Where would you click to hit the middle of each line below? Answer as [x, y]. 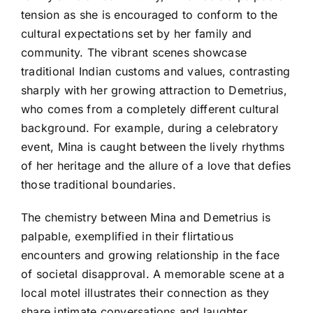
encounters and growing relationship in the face [151, 255]
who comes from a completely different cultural [150, 109]
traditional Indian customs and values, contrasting [155, 71]
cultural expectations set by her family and [137, 33]
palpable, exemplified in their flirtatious [128, 236]
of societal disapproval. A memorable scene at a [153, 274]
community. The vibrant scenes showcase [134, 52]
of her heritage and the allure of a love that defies [156, 165]
